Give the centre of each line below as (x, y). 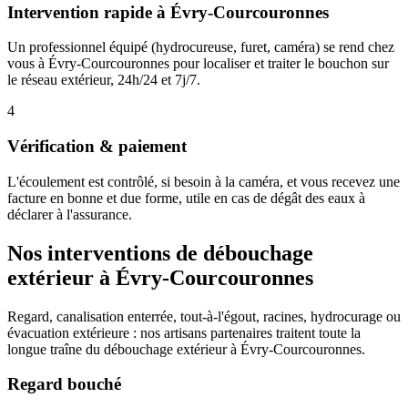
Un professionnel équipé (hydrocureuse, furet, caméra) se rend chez (201, 47)
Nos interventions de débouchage (160, 253)
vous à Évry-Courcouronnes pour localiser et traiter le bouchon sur (198, 64)
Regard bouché (64, 384)
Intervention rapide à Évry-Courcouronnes (168, 12)
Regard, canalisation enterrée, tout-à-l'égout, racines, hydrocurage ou (204, 316)
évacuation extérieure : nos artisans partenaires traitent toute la (184, 332)
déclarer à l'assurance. (70, 214)
